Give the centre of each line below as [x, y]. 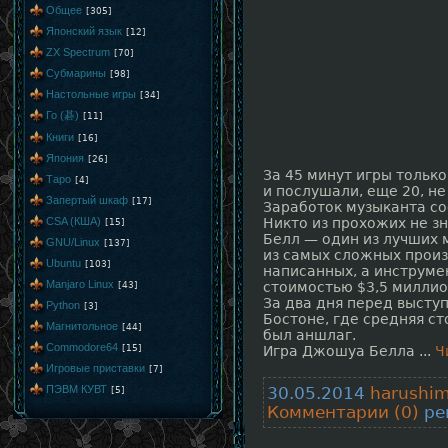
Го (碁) [62, 115]
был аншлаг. [309, 335]
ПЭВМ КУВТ [76, 389]
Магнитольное [82, 326]
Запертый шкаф [87, 200]
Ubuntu [63, 263]
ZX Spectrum [78, 52]
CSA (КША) [73, 221]
